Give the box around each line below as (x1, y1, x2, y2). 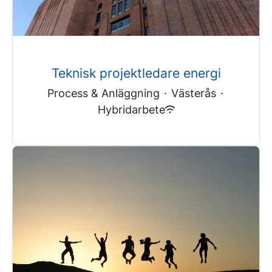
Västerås (171, 86, 216, 100)
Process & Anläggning (47, 86, 160, 100)
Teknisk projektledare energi (51, 65, 221, 81)
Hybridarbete (97, 103, 165, 116)
